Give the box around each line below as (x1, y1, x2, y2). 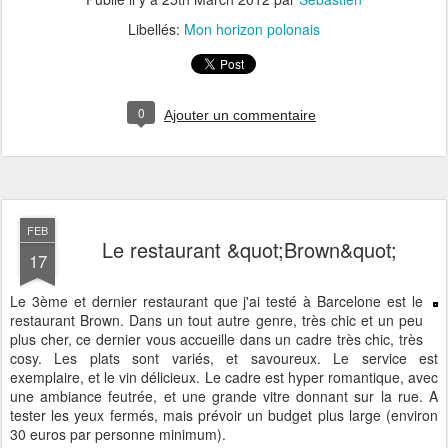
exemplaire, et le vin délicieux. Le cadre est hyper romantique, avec (10, 367, 438, 387)
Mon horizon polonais (184, 19, 320, 39)
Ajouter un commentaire (164, 107, 316, 123)
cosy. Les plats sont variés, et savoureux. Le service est (10, 348, 438, 368)
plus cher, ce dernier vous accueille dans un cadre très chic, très (10, 329, 423, 349)
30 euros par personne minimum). (10, 424, 226, 444)
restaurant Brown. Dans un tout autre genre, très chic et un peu (10, 310, 423, 330)
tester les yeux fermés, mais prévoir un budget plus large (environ (10, 405, 438, 425)
